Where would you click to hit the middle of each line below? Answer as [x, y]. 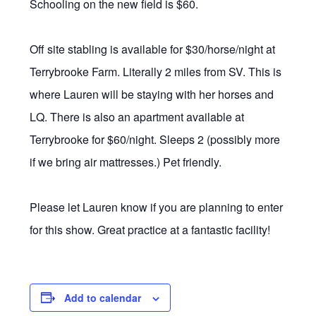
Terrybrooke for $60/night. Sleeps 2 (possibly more [155, 139]
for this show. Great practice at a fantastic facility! [152, 229]
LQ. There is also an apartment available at [137, 116]
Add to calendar [103, 297]
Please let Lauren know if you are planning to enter [157, 207]
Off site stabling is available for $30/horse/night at [153, 49]
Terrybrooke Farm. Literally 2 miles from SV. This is [156, 71]
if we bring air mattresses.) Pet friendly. [127, 162]
